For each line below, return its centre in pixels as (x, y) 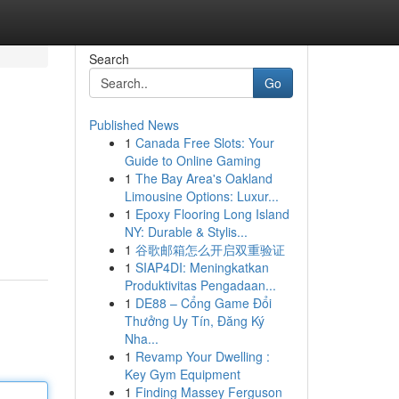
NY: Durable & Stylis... (186, 232)
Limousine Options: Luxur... (201, 196)
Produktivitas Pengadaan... (200, 285)
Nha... (141, 338)
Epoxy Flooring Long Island (212, 214)
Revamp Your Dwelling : (202, 356)
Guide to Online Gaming (192, 160)
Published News (134, 125)
